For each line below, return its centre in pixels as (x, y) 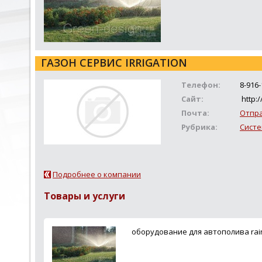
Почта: (195, 113)
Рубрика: (199, 127)
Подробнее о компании (97, 174)
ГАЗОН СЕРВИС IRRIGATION (114, 63)
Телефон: (201, 85)
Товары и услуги (85, 196)
